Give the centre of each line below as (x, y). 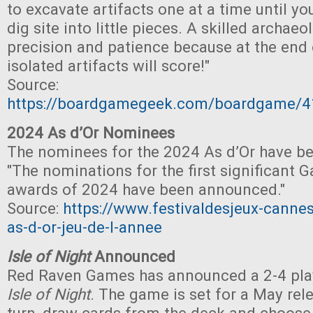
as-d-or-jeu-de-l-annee (85, 227)
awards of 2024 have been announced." (146, 189)
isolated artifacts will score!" (108, 66)
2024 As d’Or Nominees (91, 133)
